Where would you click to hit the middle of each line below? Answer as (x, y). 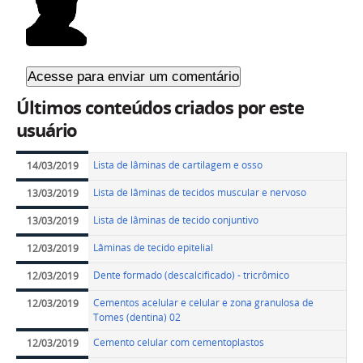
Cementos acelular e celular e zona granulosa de (204, 303)
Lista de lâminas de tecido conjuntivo (176, 220)
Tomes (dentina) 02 (137, 318)
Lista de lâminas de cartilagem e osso (178, 165)
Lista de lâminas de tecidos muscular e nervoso (200, 193)
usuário (47, 131)
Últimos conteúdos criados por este (160, 108)
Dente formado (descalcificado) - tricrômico (192, 275)
